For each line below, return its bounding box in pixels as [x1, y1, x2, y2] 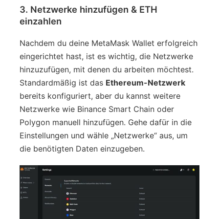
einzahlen [20, 15, 62, 26]
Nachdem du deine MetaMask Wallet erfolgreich [20, 38, 197, 48]
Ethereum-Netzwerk [106, 77, 185, 88]
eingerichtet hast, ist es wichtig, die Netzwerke [20, 51, 193, 61]
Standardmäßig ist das [20, 77, 106, 88]
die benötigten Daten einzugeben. [20, 143, 147, 153]
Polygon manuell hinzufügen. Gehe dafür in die [20, 117, 192, 127]
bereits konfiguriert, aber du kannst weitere [20, 90, 180, 101]
